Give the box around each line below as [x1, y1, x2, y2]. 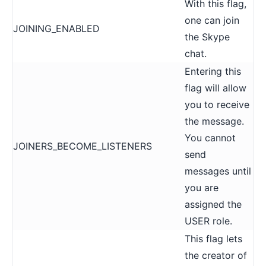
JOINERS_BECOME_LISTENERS [13, 140, 152, 152]
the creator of [185, 249, 247, 261]
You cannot [185, 131, 236, 144]
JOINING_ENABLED [13, 22, 100, 34]
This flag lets [185, 232, 242, 245]
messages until [185, 164, 251, 177]
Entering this [185, 65, 241, 77]
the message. [185, 115, 244, 127]
